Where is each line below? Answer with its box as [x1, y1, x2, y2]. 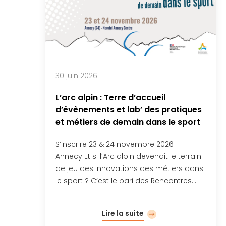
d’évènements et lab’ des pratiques [55, 103, 202, 116]
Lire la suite [102, 208, 144, 218]
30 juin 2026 [55, 70, 97, 81]
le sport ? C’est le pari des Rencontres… [55, 175, 196, 186]
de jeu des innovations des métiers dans [55, 163, 203, 174]
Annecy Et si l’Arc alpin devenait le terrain [55, 151, 201, 161]
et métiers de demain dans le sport [55, 116, 200, 128]
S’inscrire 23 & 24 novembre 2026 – [55, 139, 180, 149]
